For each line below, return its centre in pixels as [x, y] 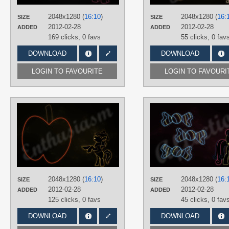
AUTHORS [142, 108]
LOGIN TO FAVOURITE [67, 71]
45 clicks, [196, 200]
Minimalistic [174, 146]
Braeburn [141, 146]
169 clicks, [65, 37]
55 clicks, [196, 37]
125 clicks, [65, 200]
